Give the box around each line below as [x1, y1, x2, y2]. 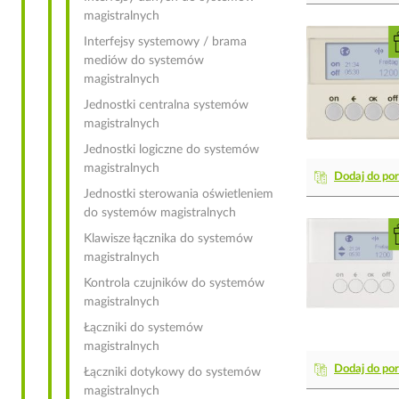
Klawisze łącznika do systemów [84, 232, 253, 245]
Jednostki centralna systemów [84, 99, 248, 111]
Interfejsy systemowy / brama [84, 36, 247, 48]
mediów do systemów [84, 54, 204, 67]
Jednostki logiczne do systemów [84, 143, 259, 156]
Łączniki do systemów [84, 322, 203, 334]
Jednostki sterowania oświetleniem [84, 188, 273, 200]
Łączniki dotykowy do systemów [84, 366, 261, 379]
